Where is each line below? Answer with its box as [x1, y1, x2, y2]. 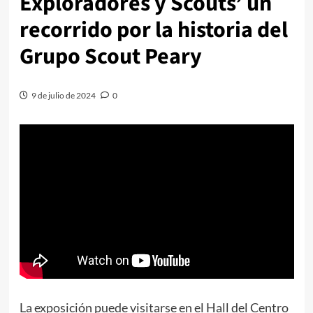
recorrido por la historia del [19, 13, 288, 46]
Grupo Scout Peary [19, 40, 202, 73]
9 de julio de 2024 [31, 89, 96, 101]
